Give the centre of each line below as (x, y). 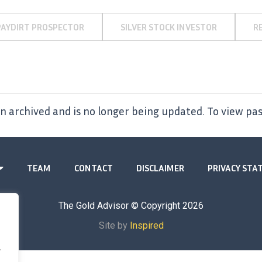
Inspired (146, 226)
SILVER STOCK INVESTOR (169, 27)
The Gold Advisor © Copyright (120, 206)
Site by (114, 226)
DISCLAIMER (160, 168)
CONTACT (94, 168)
